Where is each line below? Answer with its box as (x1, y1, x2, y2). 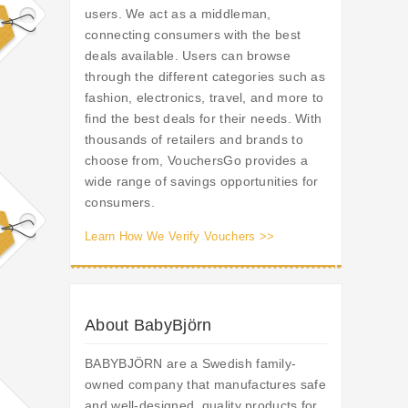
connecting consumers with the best (85, 27, 301, 43)
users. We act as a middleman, (85, 6, 271, 22)
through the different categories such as (85, 69, 326, 85)
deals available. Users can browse (85, 48, 291, 64)
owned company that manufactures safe (85, 377, 326, 393)
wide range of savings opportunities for (85, 174, 319, 189)
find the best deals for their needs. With (85, 111, 322, 127)
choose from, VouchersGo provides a (85, 153, 309, 168)
